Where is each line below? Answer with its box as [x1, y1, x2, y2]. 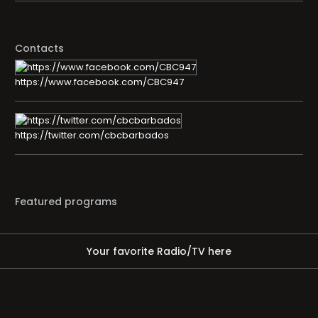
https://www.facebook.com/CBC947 [15, 75, 184, 89]
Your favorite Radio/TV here [87, 244, 231, 258]
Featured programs [15, 194, 117, 209]
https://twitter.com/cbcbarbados [15, 128, 169, 142]
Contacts [15, 41, 64, 55]
